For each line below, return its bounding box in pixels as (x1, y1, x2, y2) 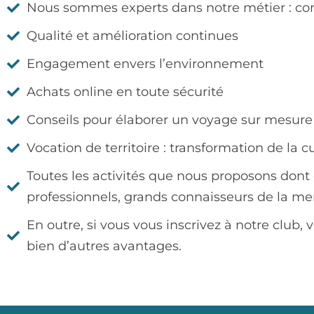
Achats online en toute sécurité (26, 84, 224, 100)
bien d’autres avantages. (26, 238, 182, 254)
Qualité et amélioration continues (26, 28, 238, 43)
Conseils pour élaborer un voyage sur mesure (26, 112, 313, 128)
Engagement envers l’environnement (26, 56, 264, 71)
